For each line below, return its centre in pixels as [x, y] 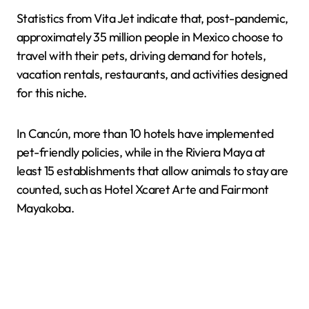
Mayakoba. [46, 208]
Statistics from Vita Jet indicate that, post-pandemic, [152, 18]
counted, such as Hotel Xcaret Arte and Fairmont [143, 189]
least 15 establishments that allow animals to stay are [152, 171]
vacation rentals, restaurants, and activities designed [152, 74]
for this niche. [52, 93]
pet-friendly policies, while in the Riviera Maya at [141, 152]
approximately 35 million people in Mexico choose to [150, 37]
